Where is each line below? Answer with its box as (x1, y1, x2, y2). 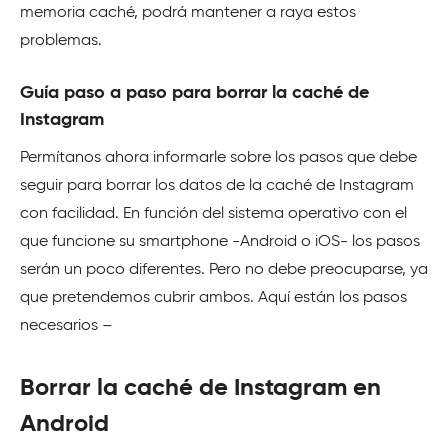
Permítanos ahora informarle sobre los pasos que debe (20, 150, 417, 166)
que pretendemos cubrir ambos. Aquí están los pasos (20, 290, 407, 306)
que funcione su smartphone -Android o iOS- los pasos (20, 234, 420, 250)
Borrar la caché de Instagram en (20, 376, 381, 400)
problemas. (20, 33, 102, 49)
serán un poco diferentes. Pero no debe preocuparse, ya (20, 262, 428, 278)
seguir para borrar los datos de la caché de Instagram (20, 178, 414, 194)
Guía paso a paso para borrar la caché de (20, 84, 369, 102)
